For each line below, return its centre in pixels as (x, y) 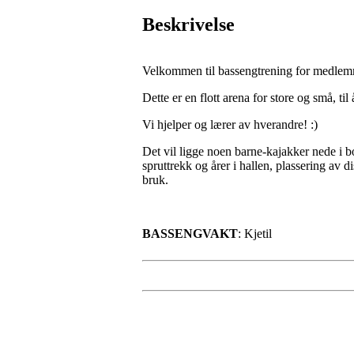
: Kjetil (255, 234)
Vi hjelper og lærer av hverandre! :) (230, 125)
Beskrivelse (188, 25)
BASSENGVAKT (190, 234)
